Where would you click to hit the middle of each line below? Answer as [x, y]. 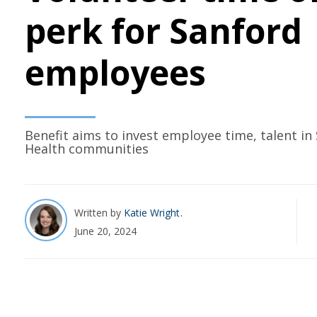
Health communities [87, 149]
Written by [99, 212]
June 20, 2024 [105, 231]
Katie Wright [153, 212]
